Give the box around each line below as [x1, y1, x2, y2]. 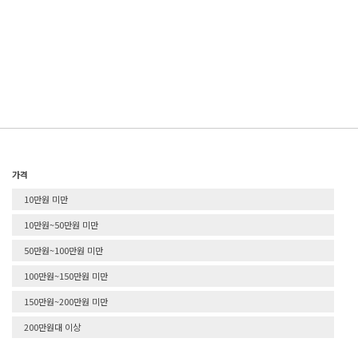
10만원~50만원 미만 [24, 218, 98, 232]
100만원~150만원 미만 [24, 269, 108, 283]
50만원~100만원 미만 [24, 244, 103, 257]
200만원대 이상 [24, 320, 81, 334]
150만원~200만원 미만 [24, 295, 108, 308]
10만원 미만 [24, 193, 68, 205]
